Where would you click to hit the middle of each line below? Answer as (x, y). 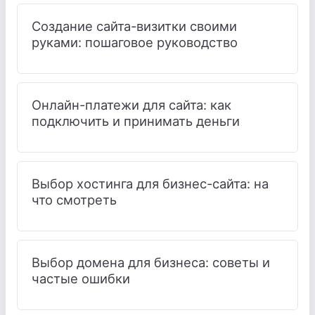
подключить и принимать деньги (136, 121)
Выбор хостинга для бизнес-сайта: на (150, 183)
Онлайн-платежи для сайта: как (131, 104)
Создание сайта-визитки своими (134, 26)
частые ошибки (81, 278)
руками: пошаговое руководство (135, 42)
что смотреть (74, 199)
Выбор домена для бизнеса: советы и (151, 262)
